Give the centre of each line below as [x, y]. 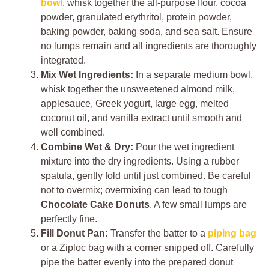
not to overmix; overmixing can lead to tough [134, 190]
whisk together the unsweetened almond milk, [138, 89]
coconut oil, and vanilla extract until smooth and [141, 118]
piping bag [232, 234]
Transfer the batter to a [158, 234]
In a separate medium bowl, [193, 75]
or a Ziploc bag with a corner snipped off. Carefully [147, 248]
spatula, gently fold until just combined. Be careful [146, 176]
